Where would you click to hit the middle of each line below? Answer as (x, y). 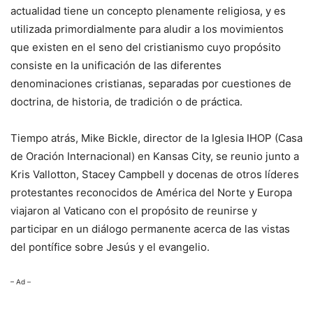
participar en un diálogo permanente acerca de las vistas (150, 229)
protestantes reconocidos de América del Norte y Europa (151, 193)
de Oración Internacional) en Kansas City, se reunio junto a (155, 156)
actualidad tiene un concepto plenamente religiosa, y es (148, 11)
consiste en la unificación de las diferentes (116, 66)
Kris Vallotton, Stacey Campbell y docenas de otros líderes (155, 175)
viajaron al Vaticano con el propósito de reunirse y (134, 211)
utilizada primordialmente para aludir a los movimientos (147, 29)
